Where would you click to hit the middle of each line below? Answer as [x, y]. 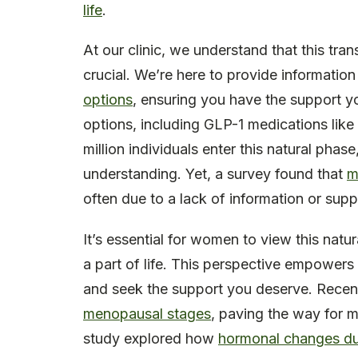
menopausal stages [147, 314]
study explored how [151, 339]
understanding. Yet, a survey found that [215, 174]
